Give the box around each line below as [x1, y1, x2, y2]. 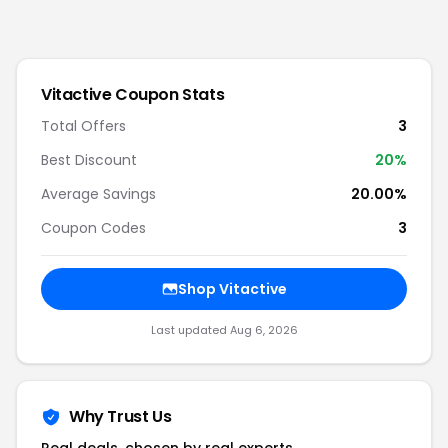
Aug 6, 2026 [229, 322, 298, 338]
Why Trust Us [69, 405, 172, 428]
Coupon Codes [41, 218, 146, 238]
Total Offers [41, 116, 126, 136]
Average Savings [41, 184, 156, 204]
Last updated [150, 322, 230, 338]
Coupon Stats [111, 83, 225, 106]
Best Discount [41, 150, 137, 170]
